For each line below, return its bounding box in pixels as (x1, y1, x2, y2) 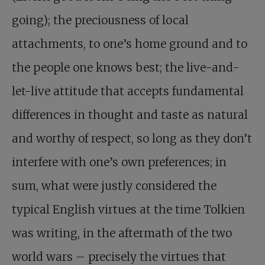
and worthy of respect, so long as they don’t (12, 131, 252, 146)
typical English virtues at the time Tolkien (12, 202, 245, 217)
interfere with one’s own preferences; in (12, 155, 227, 170)
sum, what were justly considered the (12, 179, 216, 193)
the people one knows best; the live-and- (12, 60, 240, 75)
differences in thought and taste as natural (12, 108, 248, 122)
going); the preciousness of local (12, 13, 189, 28)
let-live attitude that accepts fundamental (12, 84, 244, 99)
